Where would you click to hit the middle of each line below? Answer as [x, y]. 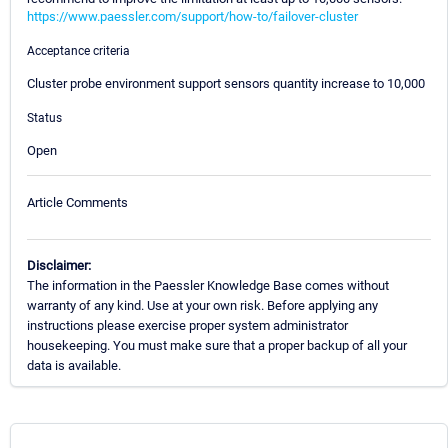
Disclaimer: [59, 266]
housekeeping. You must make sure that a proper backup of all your [217, 346]
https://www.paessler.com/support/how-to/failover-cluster [192, 16]
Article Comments [77, 203]
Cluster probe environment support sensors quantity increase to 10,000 [226, 83]
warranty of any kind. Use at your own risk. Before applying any [202, 306]
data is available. [74, 366]
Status [44, 117]
